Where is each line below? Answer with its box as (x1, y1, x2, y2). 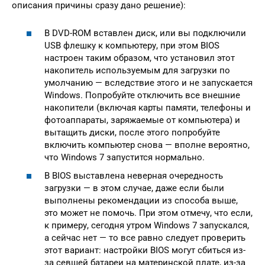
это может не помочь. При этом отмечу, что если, (44, 208, 253, 219)
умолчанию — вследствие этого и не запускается (44, 77, 253, 88)
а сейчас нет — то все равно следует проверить (44, 232, 245, 244)
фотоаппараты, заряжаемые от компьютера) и (44, 114, 240, 125)
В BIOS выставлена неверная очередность (44, 170, 223, 182)
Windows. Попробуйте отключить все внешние (44, 89, 240, 101)
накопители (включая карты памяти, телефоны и (44, 102, 251, 113)
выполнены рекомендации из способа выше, (44, 195, 238, 206)
